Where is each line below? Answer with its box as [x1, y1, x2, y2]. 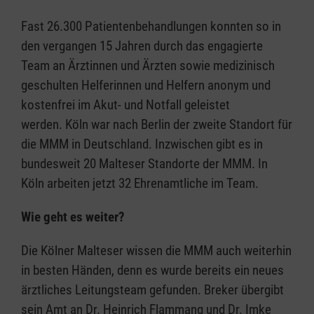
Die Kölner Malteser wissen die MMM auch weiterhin [21, 242, 292, 259]
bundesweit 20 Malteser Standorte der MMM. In [21, 155, 268, 172]
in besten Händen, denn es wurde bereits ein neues [21, 261, 284, 278]
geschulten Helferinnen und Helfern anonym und [21, 76, 271, 93]
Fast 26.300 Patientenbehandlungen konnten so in [21, 18, 281, 34]
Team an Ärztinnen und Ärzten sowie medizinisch [21, 57, 275, 74]
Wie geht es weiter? [21, 208, 125, 225]
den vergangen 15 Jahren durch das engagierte [21, 37, 263, 54]
